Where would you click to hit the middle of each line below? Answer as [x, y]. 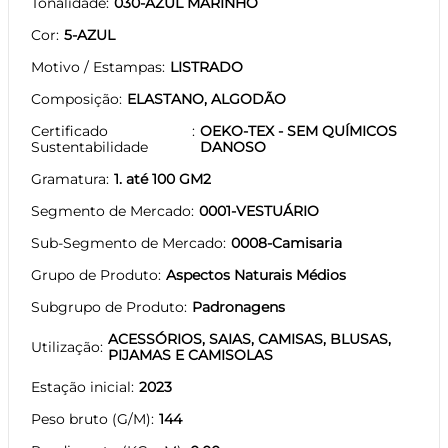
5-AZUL [89, 34]
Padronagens [238, 306]
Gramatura [68, 178]
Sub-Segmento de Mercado [127, 242]
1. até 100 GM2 [162, 178]
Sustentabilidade [89, 146]
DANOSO [232, 146]
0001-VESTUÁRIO [259, 210]
